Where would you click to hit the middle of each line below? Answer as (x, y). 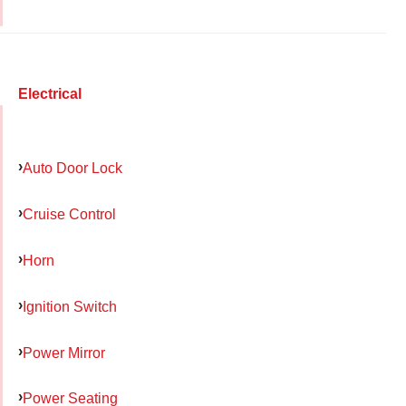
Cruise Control (69, 214)
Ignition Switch (70, 306)
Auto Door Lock (72, 168)
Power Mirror (64, 352)
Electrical (50, 93)
